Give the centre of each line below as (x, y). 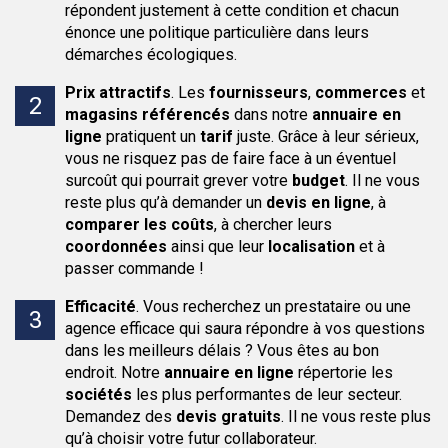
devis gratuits (228, 416)
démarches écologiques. (151, 54)
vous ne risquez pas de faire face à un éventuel (230, 158)
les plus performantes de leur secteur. (267, 394)
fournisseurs (258, 92)
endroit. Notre (114, 372)
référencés (186, 114)
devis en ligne (318, 202)
